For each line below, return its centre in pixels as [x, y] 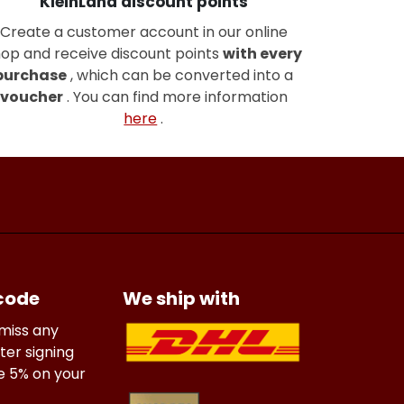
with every [263, 53]
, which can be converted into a [180, 75]
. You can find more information [175, 96]
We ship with [181, 298]
